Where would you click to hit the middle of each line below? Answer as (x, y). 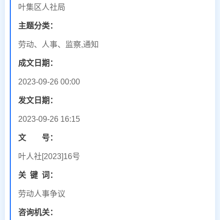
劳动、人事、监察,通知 (58, 44)
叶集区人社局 (42, 7)
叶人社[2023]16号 (49, 156)
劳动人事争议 (42, 193)
